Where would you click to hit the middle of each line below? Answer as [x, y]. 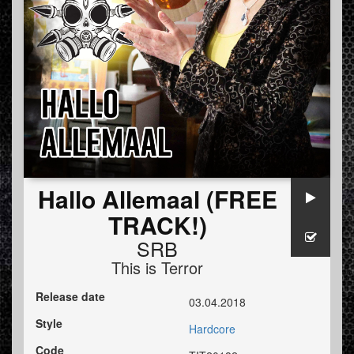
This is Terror [157, 268]
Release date [70, 297]
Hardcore [212, 329]
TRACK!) [157, 225]
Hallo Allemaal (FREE [157, 199]
